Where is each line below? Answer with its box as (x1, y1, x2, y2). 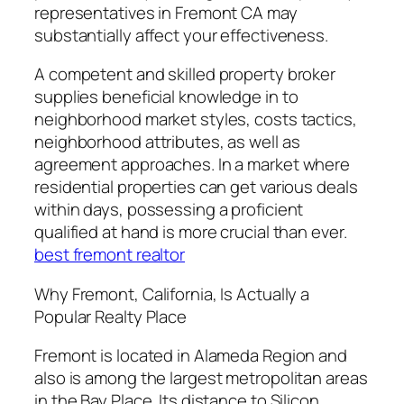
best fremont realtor (34, 243, 185, 267)
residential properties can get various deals (34, 175, 358, 199)
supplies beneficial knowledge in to (34, 85, 298, 109)
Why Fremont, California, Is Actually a (34, 281, 310, 306)
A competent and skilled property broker (34, 62, 336, 87)
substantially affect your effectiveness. (34, 23, 328, 47)
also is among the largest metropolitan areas (34, 366, 368, 390)
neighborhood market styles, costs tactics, (34, 107, 357, 132)
